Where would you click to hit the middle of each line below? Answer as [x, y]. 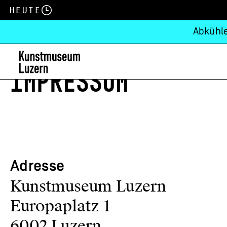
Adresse [37, 167]
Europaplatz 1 [60, 206]
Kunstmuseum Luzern [88, 187]
